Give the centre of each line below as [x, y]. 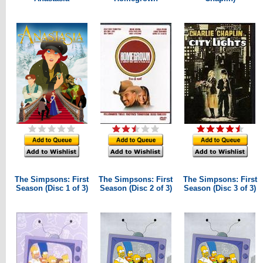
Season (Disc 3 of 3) [220, 188]
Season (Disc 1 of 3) [52, 188]
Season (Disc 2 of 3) [136, 188]
